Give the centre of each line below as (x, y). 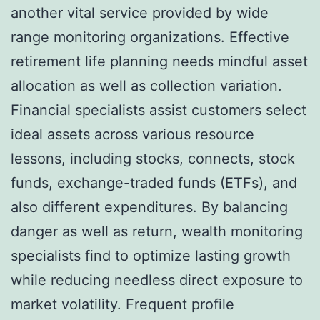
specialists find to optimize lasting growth (151, 255)
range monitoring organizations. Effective (150, 37)
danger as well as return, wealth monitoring (157, 231)
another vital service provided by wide (140, 12)
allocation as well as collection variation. (146, 85)
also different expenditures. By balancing (149, 207)
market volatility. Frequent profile (122, 304)
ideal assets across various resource (132, 134)
